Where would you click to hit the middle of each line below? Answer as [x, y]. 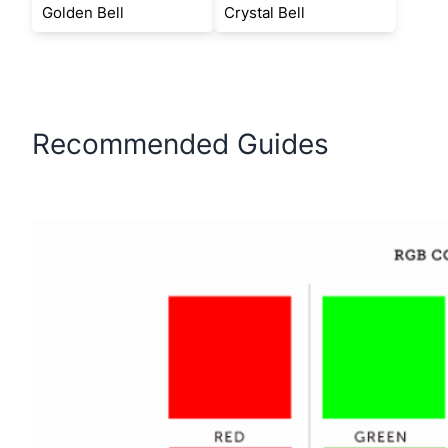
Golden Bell [83, 12]
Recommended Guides [180, 143]
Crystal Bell [264, 12]
